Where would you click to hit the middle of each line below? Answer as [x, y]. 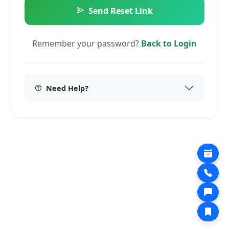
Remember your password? [87, 44]
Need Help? [67, 88]
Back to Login [169, 44]
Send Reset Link [121, 11]
